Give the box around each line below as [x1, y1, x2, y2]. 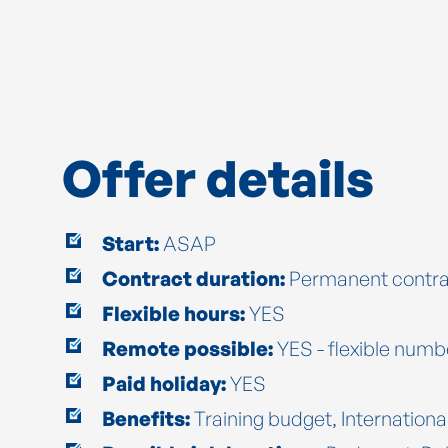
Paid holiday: [102, 370, 226, 396]
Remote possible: [102, 335, 273, 361]
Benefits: [102, 405, 194, 431]
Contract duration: [102, 265, 285, 291]
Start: [102, 230, 159, 256]
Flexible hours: [102, 300, 245, 326]
